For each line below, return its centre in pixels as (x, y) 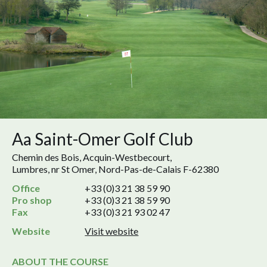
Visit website (112, 231)
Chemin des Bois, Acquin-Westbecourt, (92, 157)
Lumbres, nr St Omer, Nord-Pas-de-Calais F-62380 (115, 169)
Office (26, 188)
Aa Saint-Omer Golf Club (103, 139)
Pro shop (32, 200)
